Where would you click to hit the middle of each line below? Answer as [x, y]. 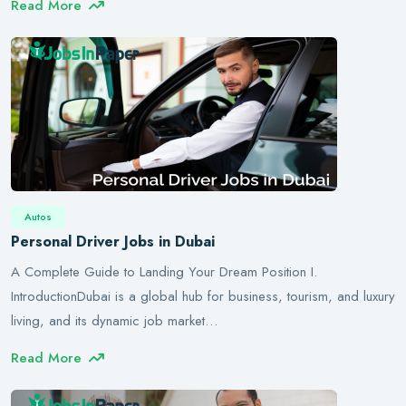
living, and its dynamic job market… [114, 321]
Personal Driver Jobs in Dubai [113, 242]
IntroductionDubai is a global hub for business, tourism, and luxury [203, 296]
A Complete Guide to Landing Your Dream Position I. [164, 272]
